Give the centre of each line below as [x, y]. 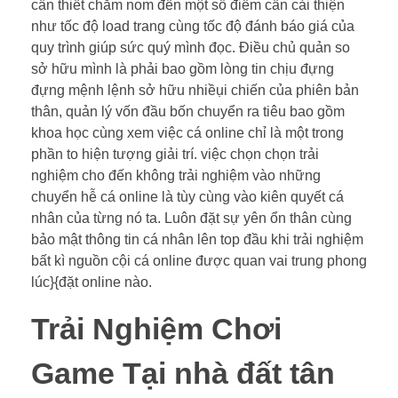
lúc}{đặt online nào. [92, 282]
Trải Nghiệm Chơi [156, 329]
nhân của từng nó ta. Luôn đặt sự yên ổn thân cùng [191, 218]
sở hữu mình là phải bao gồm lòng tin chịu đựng [183, 68]
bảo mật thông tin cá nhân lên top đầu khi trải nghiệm [197, 239]
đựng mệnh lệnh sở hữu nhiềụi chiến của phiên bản [195, 90]
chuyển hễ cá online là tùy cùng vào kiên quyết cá [187, 196]
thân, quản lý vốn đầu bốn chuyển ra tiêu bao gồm [188, 111]
